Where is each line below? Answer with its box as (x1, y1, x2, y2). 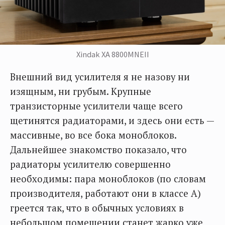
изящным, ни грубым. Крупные (10, 85, 151, 97)
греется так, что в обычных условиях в (10, 201, 184, 214)
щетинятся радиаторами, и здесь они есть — (10, 114, 214, 127)
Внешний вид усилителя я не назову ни (10, 70, 190, 83)
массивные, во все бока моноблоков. (10, 129, 176, 141)
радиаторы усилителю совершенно (10, 158, 171, 170)
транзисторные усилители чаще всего (10, 99, 183, 112)
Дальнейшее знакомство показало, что (10, 143, 187, 156)
